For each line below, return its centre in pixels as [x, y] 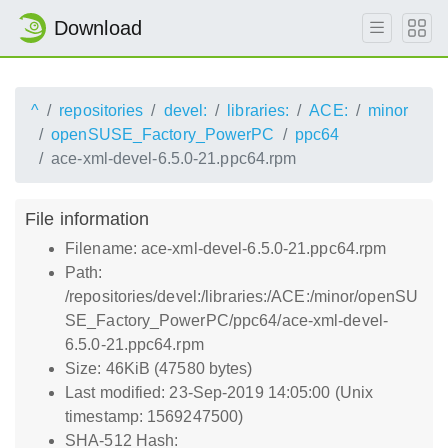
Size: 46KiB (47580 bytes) [159, 368]
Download [98, 28]
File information [87, 218]
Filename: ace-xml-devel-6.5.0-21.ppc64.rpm [226, 248]
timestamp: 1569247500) [154, 416]
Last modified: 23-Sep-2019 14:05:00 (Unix [219, 392]
